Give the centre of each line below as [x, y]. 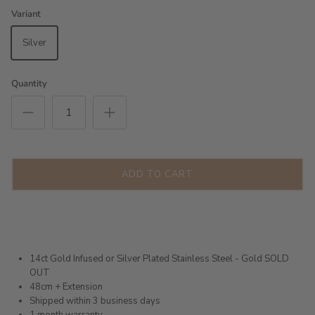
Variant [26, 14]
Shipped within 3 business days [95, 301]
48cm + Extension [66, 287]
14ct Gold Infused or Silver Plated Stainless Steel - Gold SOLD [159, 259]
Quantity [29, 84]
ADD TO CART [157, 174]
